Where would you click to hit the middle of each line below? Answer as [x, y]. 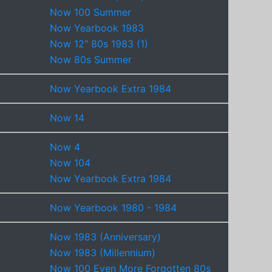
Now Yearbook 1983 [97, 28]
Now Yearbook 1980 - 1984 [113, 207]
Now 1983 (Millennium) [103, 252]
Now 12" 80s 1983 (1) [99, 43]
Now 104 [70, 162]
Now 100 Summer [90, 12]
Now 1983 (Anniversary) [105, 236]
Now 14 [67, 117]
